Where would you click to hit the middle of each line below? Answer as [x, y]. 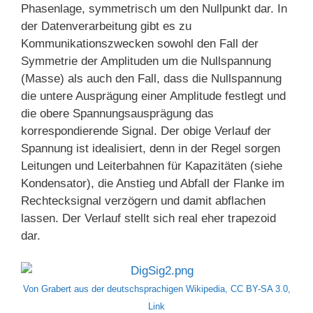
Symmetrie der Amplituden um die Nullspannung [146, 61]
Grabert [56, 289]
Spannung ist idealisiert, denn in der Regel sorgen [151, 148]
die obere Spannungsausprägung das [117, 113]
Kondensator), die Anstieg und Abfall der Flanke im [153, 183]
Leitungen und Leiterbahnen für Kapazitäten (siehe [152, 166]
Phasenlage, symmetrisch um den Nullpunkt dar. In [154, 8]
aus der [89, 289]
